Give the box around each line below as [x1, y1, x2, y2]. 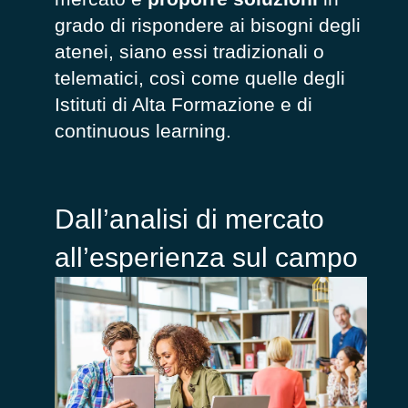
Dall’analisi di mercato [55, 204, 324, 235]
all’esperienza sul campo [55, 242, 358, 273]
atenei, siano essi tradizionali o [55, 41, 324, 63]
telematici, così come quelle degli [55, 67, 345, 89]
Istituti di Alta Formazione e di [55, 94, 312, 116]
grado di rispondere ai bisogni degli [55, 15, 361, 36]
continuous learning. [55, 120, 231, 142]
